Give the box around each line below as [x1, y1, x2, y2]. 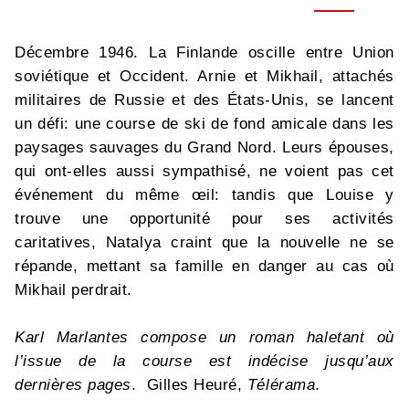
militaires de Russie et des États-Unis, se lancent [15, 91, 394, 110]
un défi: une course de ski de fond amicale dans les [15, 115, 394, 133]
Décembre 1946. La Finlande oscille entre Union [15, 44, 394, 62]
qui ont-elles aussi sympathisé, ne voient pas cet [15, 163, 394, 181]
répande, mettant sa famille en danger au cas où [15, 257, 394, 276]
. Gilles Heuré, [131, 376, 247, 394]
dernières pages [15, 376, 131, 394]
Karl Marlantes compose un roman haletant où [15, 329, 394, 347]
